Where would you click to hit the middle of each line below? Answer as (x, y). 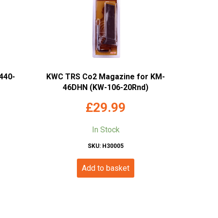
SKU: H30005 (106, 146)
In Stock (106, 130)
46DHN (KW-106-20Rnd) (106, 88)
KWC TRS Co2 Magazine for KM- (106, 77)
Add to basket (106, 168)
